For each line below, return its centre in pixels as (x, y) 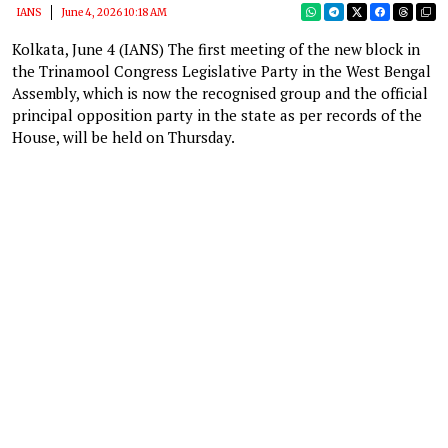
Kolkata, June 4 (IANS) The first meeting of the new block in (216, 48)
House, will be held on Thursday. (123, 136)
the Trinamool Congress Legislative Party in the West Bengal (221, 70)
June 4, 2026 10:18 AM (114, 12)
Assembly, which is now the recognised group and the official (220, 92)
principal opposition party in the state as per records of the (217, 114)
